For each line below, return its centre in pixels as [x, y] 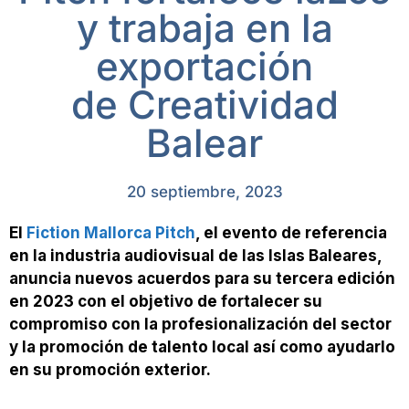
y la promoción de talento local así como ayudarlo [202, 346]
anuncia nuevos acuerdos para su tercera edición [202, 278]
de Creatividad [204, 104]
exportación [204, 66]
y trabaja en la [204, 27]
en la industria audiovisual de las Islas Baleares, [195, 255]
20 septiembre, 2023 [204, 191]
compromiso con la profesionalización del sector [200, 324]
